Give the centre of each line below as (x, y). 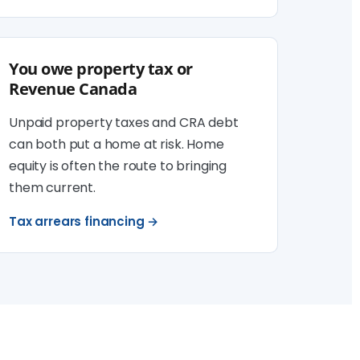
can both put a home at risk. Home (117, 144)
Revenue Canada (73, 89)
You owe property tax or (101, 69)
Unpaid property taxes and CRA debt (124, 123)
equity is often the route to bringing (118, 166)
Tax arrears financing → (84, 221)
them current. (52, 188)
